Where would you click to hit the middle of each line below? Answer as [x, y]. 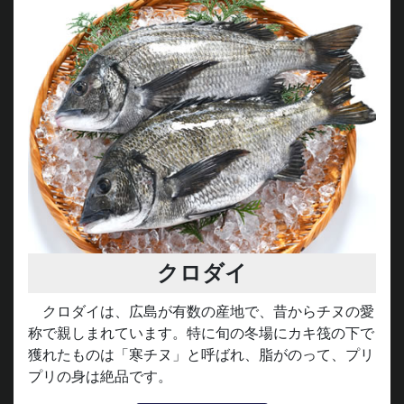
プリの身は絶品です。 [100, 372]
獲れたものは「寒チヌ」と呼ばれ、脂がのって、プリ [201, 350]
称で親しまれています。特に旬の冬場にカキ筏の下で [201, 329]
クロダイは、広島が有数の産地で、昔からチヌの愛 [208, 307]
